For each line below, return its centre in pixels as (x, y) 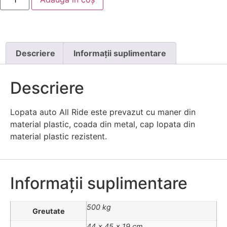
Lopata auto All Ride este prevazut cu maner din (103, 112)
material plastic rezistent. (59, 136)
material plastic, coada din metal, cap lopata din (103, 124)
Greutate (48, 211)
